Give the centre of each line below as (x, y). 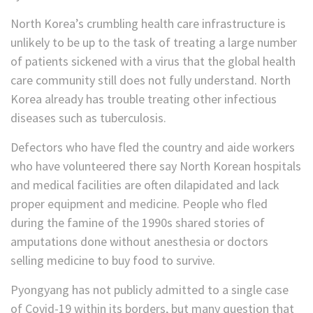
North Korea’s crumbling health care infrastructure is (148, 24)
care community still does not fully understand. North (151, 80)
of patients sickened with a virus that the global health (153, 61)
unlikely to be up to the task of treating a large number (154, 43)
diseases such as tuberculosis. (88, 118)
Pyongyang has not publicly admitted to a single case (150, 290)
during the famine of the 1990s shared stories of (138, 223)
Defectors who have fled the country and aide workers (153, 147)
